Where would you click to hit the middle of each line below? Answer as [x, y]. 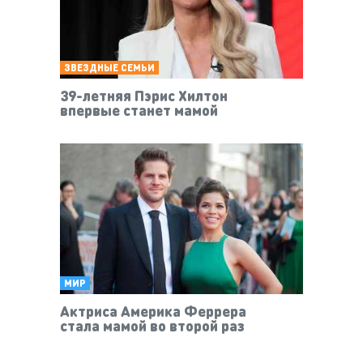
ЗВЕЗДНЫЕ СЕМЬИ [109, 68]
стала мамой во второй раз [152, 326]
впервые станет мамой [139, 110]
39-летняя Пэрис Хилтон [144, 96]
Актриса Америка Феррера [153, 311]
